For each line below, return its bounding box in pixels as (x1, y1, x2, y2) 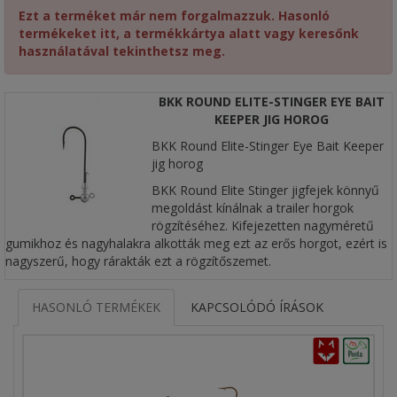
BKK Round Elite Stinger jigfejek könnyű (152, 182, 379, 198)
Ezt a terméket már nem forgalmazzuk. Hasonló (19, 7, 330, 24)
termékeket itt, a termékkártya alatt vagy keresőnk (19, 25, 359, 42)
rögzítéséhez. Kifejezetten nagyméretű (152, 217, 374, 234)
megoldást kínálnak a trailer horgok (152, 199, 354, 216)
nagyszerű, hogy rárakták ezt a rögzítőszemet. (5, 253, 271, 269)
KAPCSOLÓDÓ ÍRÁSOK (191, 299, 323, 315)
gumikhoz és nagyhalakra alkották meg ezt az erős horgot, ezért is (5, 235, 387, 252)
